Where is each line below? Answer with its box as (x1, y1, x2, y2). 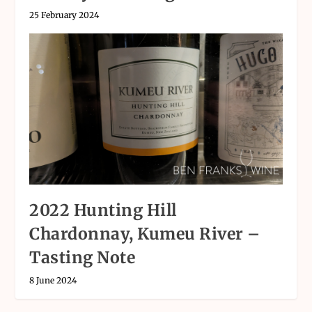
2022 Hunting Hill (29, 200, 177, 221)
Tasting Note (29, 247, 136, 268)
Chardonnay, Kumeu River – (29, 224, 260, 244)
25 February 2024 (29, 9, 100, 20)
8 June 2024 (29, 275, 77, 286)
